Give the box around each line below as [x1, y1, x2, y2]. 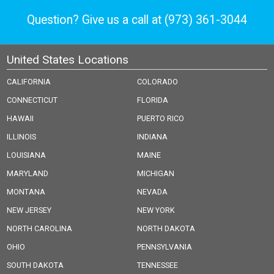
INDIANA [137, 132, 168, 142]
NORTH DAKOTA [137, 224, 195, 234]
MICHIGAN [137, 169, 174, 179]
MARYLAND [7, 169, 49, 179]
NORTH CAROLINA [7, 224, 73, 234]
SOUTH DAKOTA [7, 261, 64, 270]
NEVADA [137, 187, 168, 197]
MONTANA [7, 187, 46, 197]
